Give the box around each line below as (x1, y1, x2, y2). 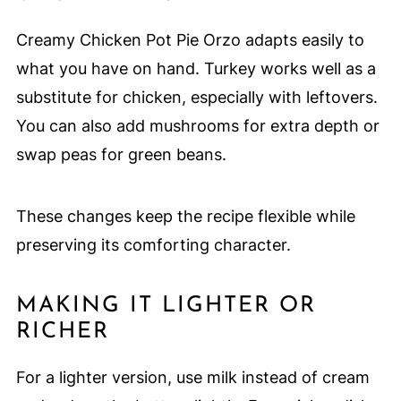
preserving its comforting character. (15, 235, 291, 254)
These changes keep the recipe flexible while (15, 206, 355, 226)
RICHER (15, 320, 109, 343)
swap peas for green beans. (15, 144, 226, 164)
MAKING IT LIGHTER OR (15, 294, 316, 317)
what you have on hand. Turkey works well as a (15, 58, 376, 78)
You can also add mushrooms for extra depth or (15, 115, 380, 135)
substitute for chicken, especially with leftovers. (15, 87, 378, 107)
